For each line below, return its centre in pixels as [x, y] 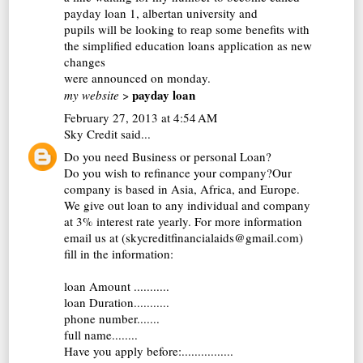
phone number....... [112, 318]
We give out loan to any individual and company [188, 205]
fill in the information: [119, 253]
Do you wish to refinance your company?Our [178, 172]
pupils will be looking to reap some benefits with [187, 29]
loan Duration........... [117, 302]
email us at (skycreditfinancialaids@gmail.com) [184, 237]
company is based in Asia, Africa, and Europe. [182, 188]
